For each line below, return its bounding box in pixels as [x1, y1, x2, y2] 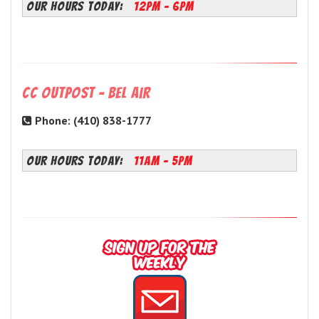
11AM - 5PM [134, 154, 192, 168]
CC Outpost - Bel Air [22, 85, 150, 102]
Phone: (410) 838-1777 [32, 113, 152, 128]
